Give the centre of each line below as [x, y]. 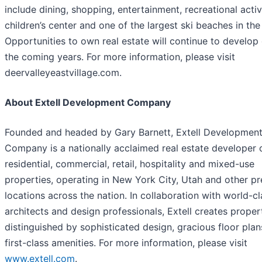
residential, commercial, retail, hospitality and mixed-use [130, 163]
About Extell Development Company [88, 102]
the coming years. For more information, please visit [120, 56]
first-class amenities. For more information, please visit [126, 242]
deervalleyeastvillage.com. [63, 72]
